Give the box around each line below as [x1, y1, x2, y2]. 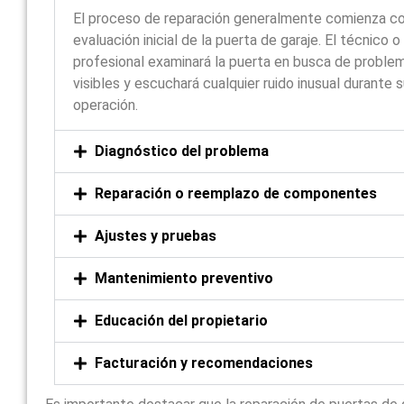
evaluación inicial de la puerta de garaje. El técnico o [73, 31, 401, 49]
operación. [73, 96, 139, 114]
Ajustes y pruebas [95, 226, 217, 244]
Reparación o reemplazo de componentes [95, 184, 378, 202]
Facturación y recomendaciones [95, 353, 314, 372]
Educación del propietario [95, 311, 269, 329]
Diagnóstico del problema [95, 142, 270, 160]
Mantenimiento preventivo [95, 269, 274, 287]
